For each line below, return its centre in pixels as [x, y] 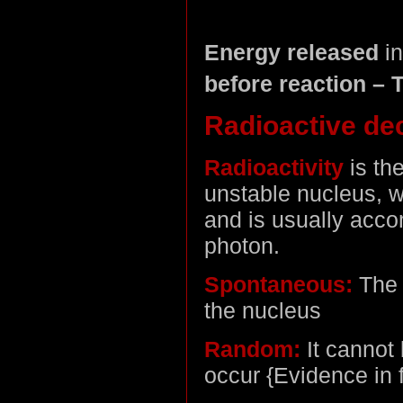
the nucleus [263, 311]
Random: [252, 349]
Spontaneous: [278, 285]
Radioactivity [274, 168]
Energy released [291, 53]
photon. [242, 246]
